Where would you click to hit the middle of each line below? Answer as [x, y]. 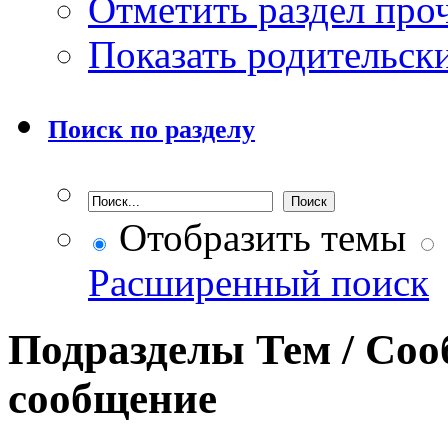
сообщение [112, 398]
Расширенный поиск [258, 282]
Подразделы [126, 349]
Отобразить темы [257, 237]
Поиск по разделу [151, 129]
